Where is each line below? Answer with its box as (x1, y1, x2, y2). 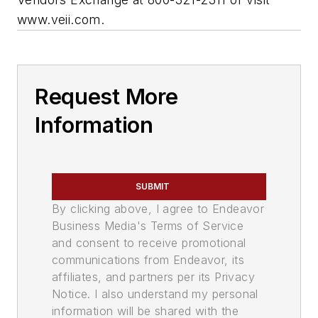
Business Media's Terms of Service (52, 219, 244, 234)
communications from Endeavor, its (52, 253, 245, 268)
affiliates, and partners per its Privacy (52, 270, 255, 285)
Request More (35, 84, 178, 110)
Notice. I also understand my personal (52, 287, 258, 302)
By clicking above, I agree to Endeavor (52, 202, 265, 216)
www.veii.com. (17, 12, 105, 28)
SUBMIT (136, 181, 170, 192)
